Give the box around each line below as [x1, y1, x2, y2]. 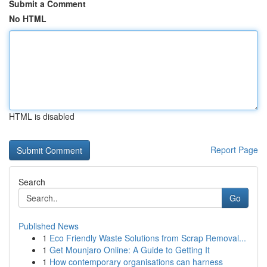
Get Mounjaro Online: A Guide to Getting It [49, 244, 210, 256]
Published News [18, 220, 79, 232]
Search [18, 176, 45, 188]
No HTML [9, 13, 46, 24]
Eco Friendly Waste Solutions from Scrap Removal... [49, 232, 246, 244]
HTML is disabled [9, 110, 74, 122]
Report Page [210, 144, 258, 156]
